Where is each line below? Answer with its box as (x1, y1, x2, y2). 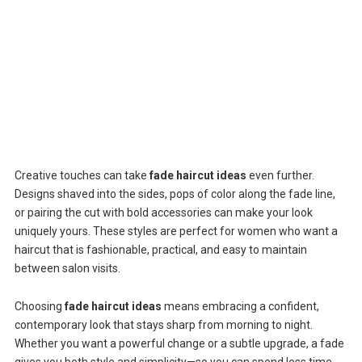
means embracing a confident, (161, 299, 319, 313)
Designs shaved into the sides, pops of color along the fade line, (14, 187, 335, 200)
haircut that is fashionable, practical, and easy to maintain (14, 242, 307, 256)
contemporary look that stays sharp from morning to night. (14, 318, 313, 331)
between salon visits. (14, 261, 120, 275)
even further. (246, 168, 314, 182)
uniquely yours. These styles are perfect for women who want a (14, 224, 338, 238)
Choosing (14, 299, 65, 313)
